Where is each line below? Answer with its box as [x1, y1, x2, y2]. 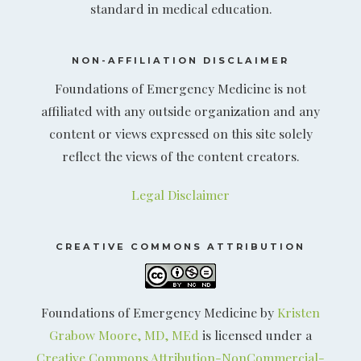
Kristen [277, 304, 320, 322]
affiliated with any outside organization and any [41, 102, 320, 119]
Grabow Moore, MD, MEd [49, 326, 199, 344]
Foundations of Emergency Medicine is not [55, 79, 306, 97]
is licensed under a [199, 326, 312, 344]
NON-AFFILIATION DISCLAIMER [72, 54, 289, 66]
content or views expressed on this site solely [48, 124, 313, 142]
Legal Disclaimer [131, 186, 230, 204]
